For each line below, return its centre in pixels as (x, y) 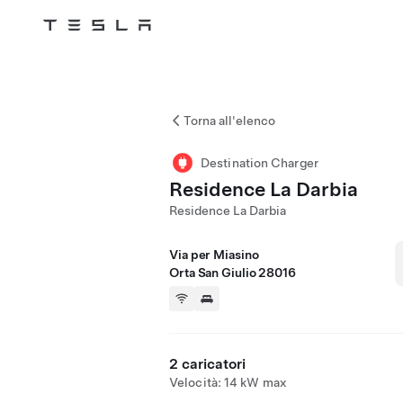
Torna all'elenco (229, 121)
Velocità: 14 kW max (228, 382)
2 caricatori (207, 364)
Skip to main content (75, 49)
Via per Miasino (214, 255)
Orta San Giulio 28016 (233, 273)
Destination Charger (260, 163)
